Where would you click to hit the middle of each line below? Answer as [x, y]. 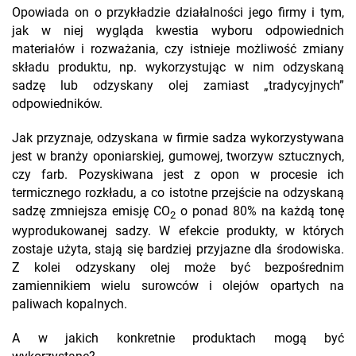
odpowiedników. [57, 104]
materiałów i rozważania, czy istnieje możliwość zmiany [178, 49]
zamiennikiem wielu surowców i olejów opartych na [178, 286]
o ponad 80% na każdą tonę [260, 211]
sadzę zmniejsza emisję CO [91, 211]
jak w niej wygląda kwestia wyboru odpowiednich [178, 31]
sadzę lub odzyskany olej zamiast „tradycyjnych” [178, 86]
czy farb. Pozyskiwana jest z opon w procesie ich [178, 175]
